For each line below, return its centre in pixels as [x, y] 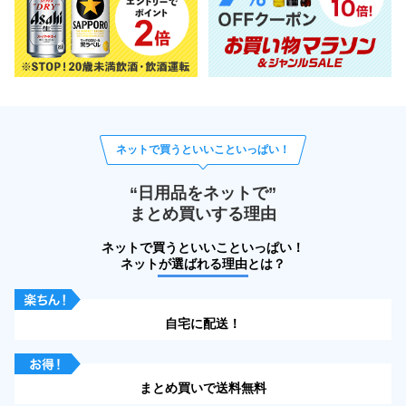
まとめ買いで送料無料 [203, 388]
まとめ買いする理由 [203, 213]
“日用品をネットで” [203, 193]
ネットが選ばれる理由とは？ [203, 264]
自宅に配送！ [203, 324]
